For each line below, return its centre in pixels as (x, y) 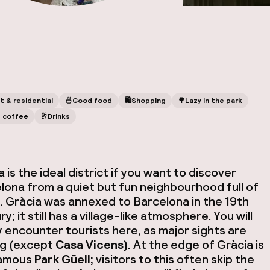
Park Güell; (64, 259)
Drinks (58, 116)
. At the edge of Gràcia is (196, 245)
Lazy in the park (213, 101)
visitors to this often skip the (174, 259)
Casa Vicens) (91, 245)
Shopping (148, 101)
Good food (92, 101)
